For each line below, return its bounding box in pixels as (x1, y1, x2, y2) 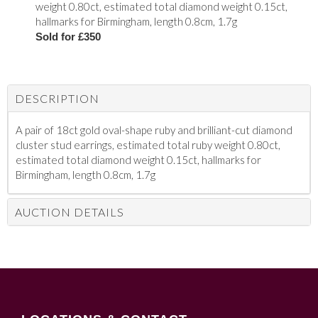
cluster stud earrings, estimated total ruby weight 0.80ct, (16, 138, 280, 152)
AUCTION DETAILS (15, 205, 124, 219)
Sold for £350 (35, 31, 101, 43)
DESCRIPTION (15, 92, 99, 106)
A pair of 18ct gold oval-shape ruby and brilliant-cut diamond (16, 124, 292, 137)
